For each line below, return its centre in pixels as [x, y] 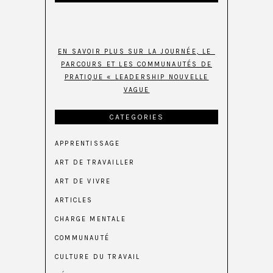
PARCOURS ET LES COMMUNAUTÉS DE [136, 65]
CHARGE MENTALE [90, 219]
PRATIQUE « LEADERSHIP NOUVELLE [136, 77]
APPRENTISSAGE [88, 144]
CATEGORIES [136, 117]
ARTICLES [74, 200]
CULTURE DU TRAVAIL [98, 257]
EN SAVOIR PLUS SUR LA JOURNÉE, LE [136, 52]
